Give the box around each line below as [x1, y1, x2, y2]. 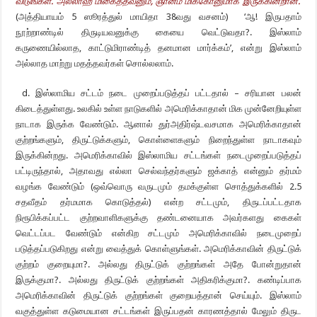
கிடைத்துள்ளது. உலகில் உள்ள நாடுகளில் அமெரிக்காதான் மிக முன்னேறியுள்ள [16, 103, 301, 114]
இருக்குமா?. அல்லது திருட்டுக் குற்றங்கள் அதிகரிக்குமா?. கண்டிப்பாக [16, 275, 301, 285]
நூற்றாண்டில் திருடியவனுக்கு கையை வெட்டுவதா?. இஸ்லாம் [16, 27, 301, 38]
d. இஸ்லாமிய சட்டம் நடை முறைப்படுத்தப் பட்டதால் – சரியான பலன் [16, 88, 301, 98]
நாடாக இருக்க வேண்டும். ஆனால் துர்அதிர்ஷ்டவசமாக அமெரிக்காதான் [16, 119, 301, 129]
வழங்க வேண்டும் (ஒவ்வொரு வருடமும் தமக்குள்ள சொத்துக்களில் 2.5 [16, 181, 301, 192]
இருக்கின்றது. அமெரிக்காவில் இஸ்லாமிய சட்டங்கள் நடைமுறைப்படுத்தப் [16, 150, 301, 161]
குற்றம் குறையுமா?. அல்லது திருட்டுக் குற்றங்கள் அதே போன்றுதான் [16, 259, 301, 270]
